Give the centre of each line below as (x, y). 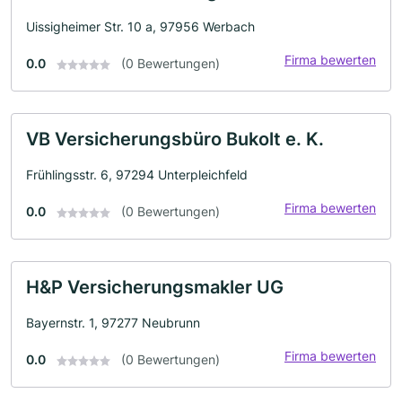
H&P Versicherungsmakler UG (155, 287)
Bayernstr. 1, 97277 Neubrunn (113, 322)
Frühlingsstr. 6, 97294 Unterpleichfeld (137, 174)
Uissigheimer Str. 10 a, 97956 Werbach (140, 26)
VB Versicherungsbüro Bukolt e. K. (175, 139)
